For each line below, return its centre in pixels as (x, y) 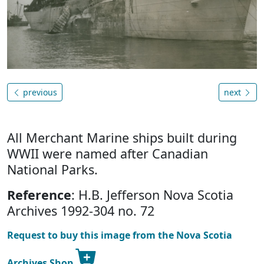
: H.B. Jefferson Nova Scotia (152, 194)
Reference (39, 194)
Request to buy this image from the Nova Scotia (120, 235)
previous (39, 92)
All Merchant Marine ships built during (122, 137)
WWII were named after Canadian (108, 153)
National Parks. (52, 169)
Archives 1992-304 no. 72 (81, 210)
